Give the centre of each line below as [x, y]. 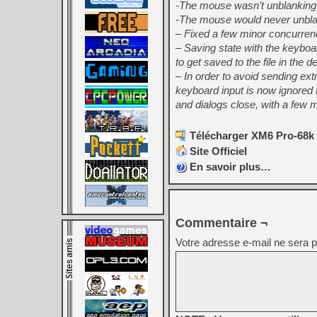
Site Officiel [218, 151]
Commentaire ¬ [222, 223]
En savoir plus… [230, 167]
